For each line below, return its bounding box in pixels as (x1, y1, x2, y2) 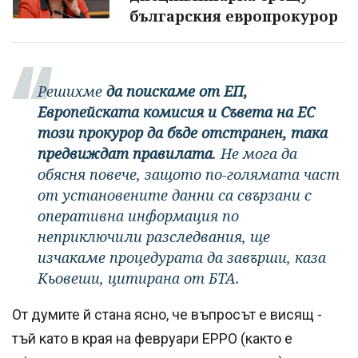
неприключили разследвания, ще (38, 226, 270, 246)
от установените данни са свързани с (38, 185, 312, 205)
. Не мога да (213, 143, 297, 163)
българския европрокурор (129, 6, 338, 26)
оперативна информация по (38, 205, 239, 225)
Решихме (38, 81, 102, 101)
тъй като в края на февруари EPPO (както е (12, 329, 292, 347)
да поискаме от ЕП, (102, 81, 248, 101)
